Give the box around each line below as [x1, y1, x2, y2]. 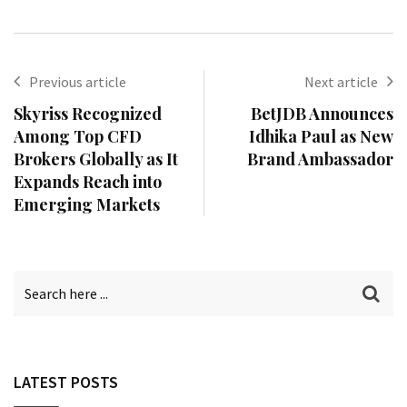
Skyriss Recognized [14, 102, 162, 124]
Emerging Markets [14, 193, 160, 215]
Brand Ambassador [247, 147, 393, 170]
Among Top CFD [14, 124, 142, 147]
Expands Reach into [14, 170, 162, 193]
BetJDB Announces [251, 102, 393, 124]
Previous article [29, 72, 126, 91]
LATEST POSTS [14, 371, 118, 392]
